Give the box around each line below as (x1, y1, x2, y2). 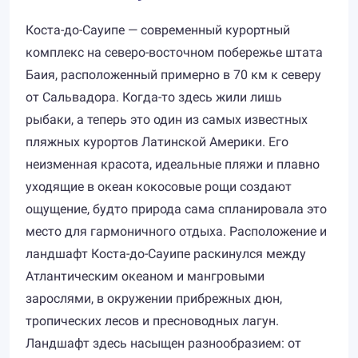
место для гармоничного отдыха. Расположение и (26, 224, 327, 239)
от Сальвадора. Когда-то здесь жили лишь (26, 89, 282, 105)
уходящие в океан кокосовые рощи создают (26, 179, 292, 194)
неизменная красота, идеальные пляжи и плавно (26, 157, 320, 172)
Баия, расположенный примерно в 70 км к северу (26, 67, 321, 82)
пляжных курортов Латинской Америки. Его (26, 134, 288, 149)
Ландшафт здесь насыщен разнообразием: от (26, 336, 301, 351)
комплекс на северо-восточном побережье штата (26, 45, 323, 60)
